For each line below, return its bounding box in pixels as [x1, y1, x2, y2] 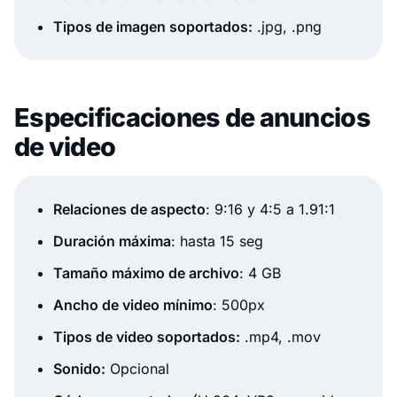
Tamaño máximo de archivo [53, 264, 239, 283]
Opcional [105, 360, 169, 378]
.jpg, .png [253, 18, 322, 36]
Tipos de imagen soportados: [53, 18, 253, 36]
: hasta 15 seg [171, 232, 263, 251]
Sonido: [53, 360, 105, 378]
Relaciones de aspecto [53, 200, 206, 219]
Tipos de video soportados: [53, 328, 240, 346]
